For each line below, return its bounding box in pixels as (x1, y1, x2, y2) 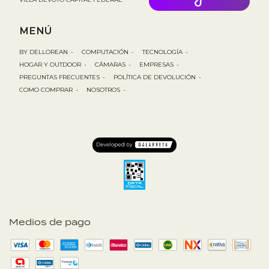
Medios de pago (9, 216, 91, 228)
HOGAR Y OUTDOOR (19, 60, 81, 68)
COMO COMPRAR (19, 85, 73, 94)
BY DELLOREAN (19, 47, 68, 56)
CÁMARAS (95, 60, 126, 68)
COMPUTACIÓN (82, 47, 129, 56)
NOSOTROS (86, 85, 121, 94)
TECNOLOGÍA (142, 47, 183, 56)
